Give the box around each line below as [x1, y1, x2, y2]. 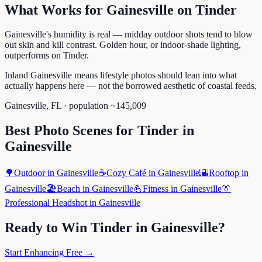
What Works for [5, 2, 106, 18]
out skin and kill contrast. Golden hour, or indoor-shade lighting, [5, 40, 241, 50]
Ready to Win [5, 220, 91, 236]
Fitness [143, 184, 168, 194]
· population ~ [61, 101, 116, 111]
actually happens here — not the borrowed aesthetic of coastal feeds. [5, 81, 257, 91]
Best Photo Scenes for [5, 123, 137, 139]
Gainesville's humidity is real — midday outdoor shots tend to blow [5, 29, 253, 40]
